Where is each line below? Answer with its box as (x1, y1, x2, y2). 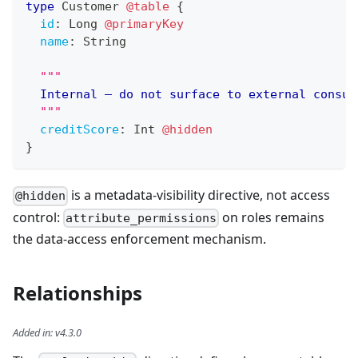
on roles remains (219, 208, 325, 226)
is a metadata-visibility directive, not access (68, 186, 331, 205)
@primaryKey (105, 17, 184, 32)
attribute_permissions (66, 210, 217, 225)
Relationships (13, 279, 142, 306)
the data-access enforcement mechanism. (13, 229, 266, 248)
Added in (13, 324, 50, 340)
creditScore (40, 122, 119, 137)
